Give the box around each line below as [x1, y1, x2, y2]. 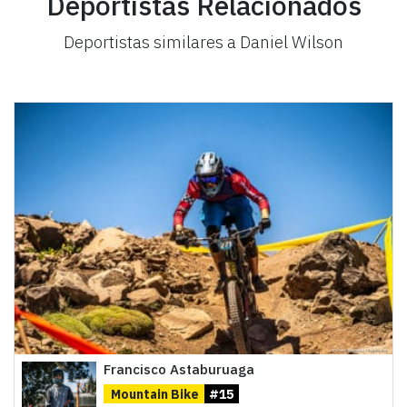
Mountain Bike [108, 385, 200, 402]
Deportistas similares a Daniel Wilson [64, 30, 343, 53]
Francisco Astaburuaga [103, 360, 254, 378]
